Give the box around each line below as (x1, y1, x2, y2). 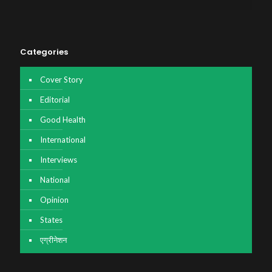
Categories (20, 46, 68, 58)
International (40, 135, 86, 145)
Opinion (40, 195, 69, 205)
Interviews (40, 155, 77, 165)
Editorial (40, 95, 70, 105)
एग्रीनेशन (40, 235, 67, 245)
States (40, 215, 63, 225)
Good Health (40, 115, 86, 125)
